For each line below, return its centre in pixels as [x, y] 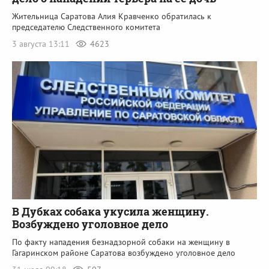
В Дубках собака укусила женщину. [110, 211]
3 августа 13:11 [42, 44]
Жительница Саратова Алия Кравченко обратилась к [112, 17]
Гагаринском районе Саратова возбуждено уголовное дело [124, 252]
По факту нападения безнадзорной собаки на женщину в [121, 242]
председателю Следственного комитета [86, 27]
